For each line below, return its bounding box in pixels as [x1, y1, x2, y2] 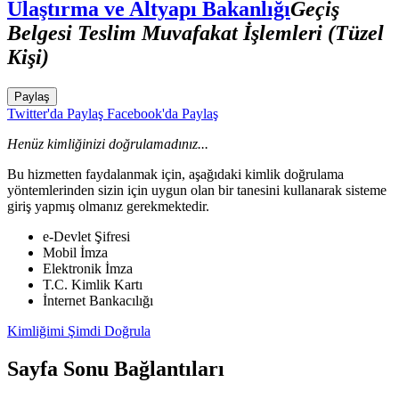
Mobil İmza [43, 244, 108, 260]
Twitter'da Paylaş [7, 105, 103, 121]
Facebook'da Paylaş [103, 105, 218, 121]
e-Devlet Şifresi [43, 228, 130, 244]
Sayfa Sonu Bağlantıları [7, 356, 224, 380]
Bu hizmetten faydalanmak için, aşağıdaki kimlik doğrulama [7, 166, 344, 182]
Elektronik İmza [43, 260, 133, 276]
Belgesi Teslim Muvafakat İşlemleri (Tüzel [7, 20, 384, 45]
